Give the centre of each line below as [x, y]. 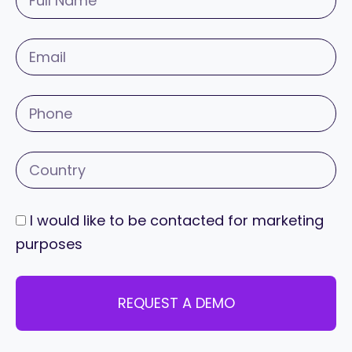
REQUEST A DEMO [176, 303]
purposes [49, 244]
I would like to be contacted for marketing [177, 221]
